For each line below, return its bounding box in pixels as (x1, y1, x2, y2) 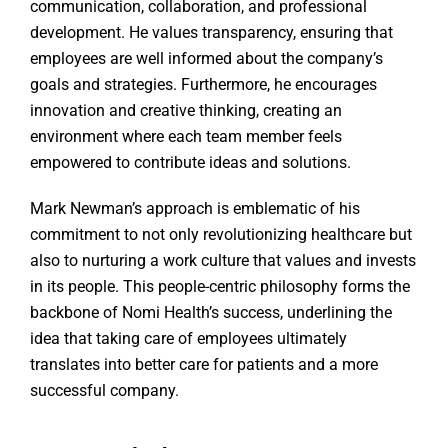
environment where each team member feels (30, 127, 342, 147)
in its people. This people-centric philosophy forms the (30, 277, 410, 297)
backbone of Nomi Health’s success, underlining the (30, 303, 392, 323)
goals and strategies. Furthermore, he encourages (30, 75, 377, 95)
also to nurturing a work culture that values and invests (30, 251, 416, 271)
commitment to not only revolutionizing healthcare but (30, 225, 412, 245)
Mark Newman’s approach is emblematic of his (30, 199, 360, 219)
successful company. (30, 381, 183, 401)
